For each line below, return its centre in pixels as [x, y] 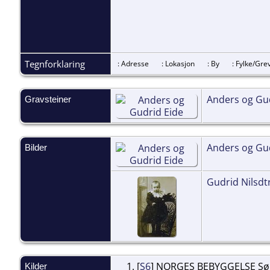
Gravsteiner [48, 99]
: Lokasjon [183, 63]
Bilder [36, 147]
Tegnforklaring [55, 64]
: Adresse [138, 63]
